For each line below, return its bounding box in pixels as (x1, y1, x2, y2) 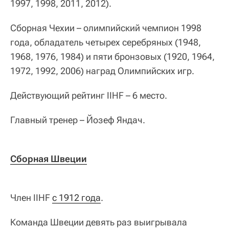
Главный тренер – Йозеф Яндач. (10, 114, 145, 126)
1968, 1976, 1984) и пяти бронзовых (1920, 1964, (10, 51, 215, 62)
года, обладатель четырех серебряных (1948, (10, 37, 201, 48)
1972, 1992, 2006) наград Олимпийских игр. (10, 65, 194, 77)
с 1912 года (52, 192, 101, 203)
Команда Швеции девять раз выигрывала (10, 217, 187, 228)
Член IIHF (10, 192, 52, 203)
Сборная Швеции (10, 153, 87, 165)
